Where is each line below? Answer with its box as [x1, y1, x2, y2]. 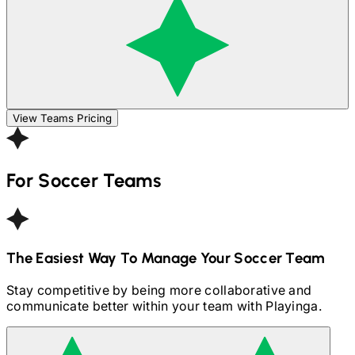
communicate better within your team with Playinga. [6, 297, 322, 314]
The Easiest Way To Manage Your [6, 248, 231, 267]
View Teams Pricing [13, 112, 112, 125]
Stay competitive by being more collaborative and [6, 281, 312, 298]
